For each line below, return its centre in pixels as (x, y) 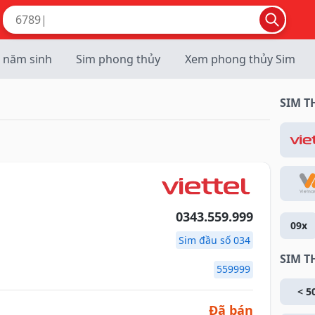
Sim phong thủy (118, 59)
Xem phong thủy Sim (240, 59)
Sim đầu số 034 (214, 240)
